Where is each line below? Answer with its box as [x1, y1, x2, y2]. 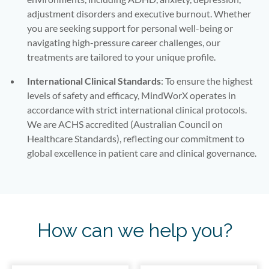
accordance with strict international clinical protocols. [27, 104, 247, 115]
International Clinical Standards [27, 75, 161, 86]
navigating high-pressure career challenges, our [27, 37, 220, 48]
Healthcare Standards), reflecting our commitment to [27, 133, 244, 144]
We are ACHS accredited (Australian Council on [27, 118, 223, 130]
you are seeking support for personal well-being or [27, 22, 233, 34]
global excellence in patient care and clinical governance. [27, 147, 256, 159]
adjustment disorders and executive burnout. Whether [27, 8, 251, 19]
